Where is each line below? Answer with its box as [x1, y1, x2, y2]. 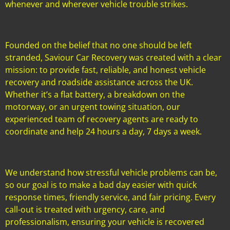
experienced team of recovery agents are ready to [5, 113, 198, 125]
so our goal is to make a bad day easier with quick [5, 179, 197, 191]
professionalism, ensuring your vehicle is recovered [5, 216, 204, 228]
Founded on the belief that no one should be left [5, 40, 192, 51]
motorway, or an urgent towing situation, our [5, 101, 180, 113]
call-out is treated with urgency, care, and [5, 204, 165, 216]
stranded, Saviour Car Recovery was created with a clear [5, 52, 222, 64]
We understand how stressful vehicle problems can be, [5, 167, 217, 179]
